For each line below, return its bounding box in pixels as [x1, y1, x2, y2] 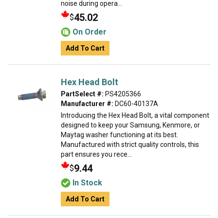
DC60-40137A [113, 100, 158, 108]
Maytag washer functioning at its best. [61, 131, 178, 139]
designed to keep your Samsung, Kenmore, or [61, 121, 200, 129]
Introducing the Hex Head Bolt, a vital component [61, 111, 209, 119]
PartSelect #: [61, 90, 104, 98]
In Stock [73, 178, 102, 187]
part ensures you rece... [61, 150, 132, 158]
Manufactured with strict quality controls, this [61, 141, 199, 148]
